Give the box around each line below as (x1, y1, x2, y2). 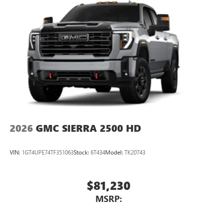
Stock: (74, 148, 91, 156)
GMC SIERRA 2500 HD (36, 122, 141, 135)
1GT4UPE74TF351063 (22, 148, 74, 156)
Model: (105, 148, 124, 156)
